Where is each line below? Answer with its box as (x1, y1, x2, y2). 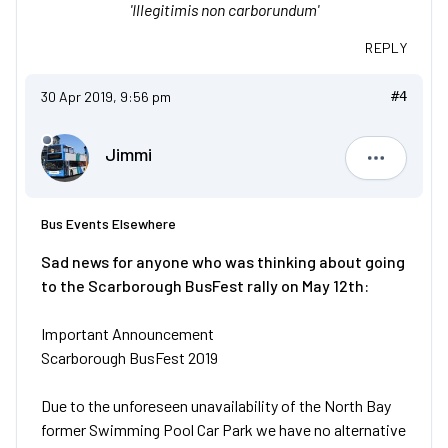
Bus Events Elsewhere (41, 215, 176, 233)
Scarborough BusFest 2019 (41, 348, 218, 368)
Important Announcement (41, 324, 214, 344)
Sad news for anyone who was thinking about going (41, 252, 405, 272)
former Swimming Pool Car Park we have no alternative (41, 420, 406, 440)
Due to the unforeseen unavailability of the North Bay (41, 396, 391, 416)
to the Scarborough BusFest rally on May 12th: (41, 276, 369, 296)
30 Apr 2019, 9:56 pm (41, 88, 171, 106)
